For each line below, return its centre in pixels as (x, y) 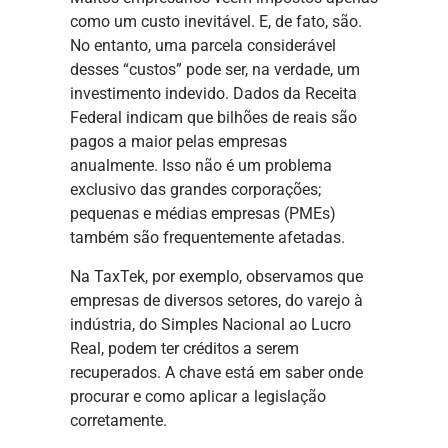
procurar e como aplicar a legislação (198, 396)
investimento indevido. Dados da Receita (213, 94)
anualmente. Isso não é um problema (201, 166)
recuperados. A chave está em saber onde (216, 372)
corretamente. (118, 420)
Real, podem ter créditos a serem (184, 348)
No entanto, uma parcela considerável (203, 46)
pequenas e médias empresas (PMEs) (203, 214)
